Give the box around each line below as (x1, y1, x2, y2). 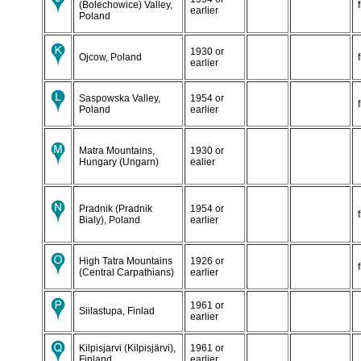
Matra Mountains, (79, 144, 155, 156)
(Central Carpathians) (79, 266, 174, 278)
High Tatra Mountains (79, 255, 172, 267)
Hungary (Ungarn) (79, 156, 159, 168)
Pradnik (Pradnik (79, 202, 152, 214)
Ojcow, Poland (79, 51, 142, 63)
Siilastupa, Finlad (79, 305, 155, 317)
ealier (190, 156, 215, 168)
